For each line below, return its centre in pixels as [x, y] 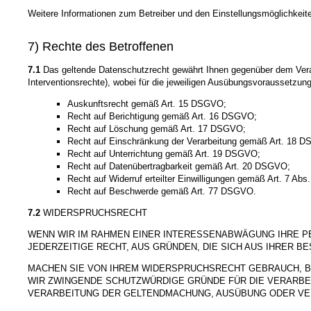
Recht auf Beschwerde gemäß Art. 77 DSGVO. [161, 192]
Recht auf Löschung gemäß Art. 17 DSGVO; [156, 129]
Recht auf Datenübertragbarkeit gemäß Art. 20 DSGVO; [178, 167]
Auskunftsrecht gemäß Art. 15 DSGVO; [146, 104]
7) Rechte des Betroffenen [101, 47]
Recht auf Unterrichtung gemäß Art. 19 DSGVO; [163, 154]
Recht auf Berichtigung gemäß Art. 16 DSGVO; [162, 117]
